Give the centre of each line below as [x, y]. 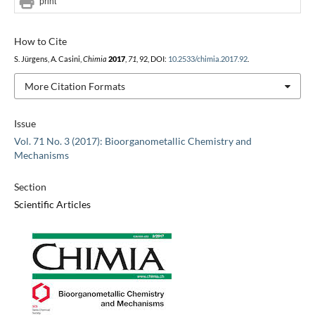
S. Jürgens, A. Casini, [48, 59]
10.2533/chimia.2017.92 [207, 59]
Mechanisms [41, 155]
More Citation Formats [75, 86]
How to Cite [40, 41]
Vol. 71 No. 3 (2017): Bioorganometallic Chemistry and [133, 141]
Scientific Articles [52, 205]
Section [30, 187]
